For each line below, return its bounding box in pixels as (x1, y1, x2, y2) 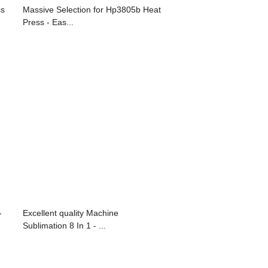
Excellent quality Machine (23, 208, 118, 218)
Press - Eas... (23, 17, 74, 27)
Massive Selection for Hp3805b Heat (23, 4, 161, 14)
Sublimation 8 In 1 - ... (23, 220, 106, 230)
